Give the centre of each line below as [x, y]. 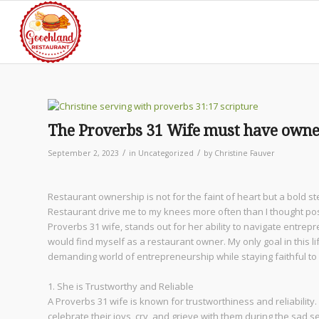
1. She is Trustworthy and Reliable [121, 287]
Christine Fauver [245, 153]
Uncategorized [166, 153]
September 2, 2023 [83, 153]
